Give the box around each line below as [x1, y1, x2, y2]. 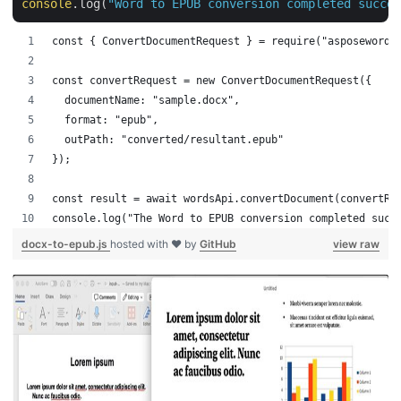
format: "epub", [52, 113, 158, 126]
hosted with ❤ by [110, 236, 200, 251]
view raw [333, 236, 380, 251]
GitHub [200, 236, 236, 251]
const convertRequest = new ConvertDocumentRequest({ [52, 73, 371, 87]
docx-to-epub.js [21, 236, 110, 251]
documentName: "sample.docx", [52, 93, 240, 107]
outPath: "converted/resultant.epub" [52, 132, 284, 146]
